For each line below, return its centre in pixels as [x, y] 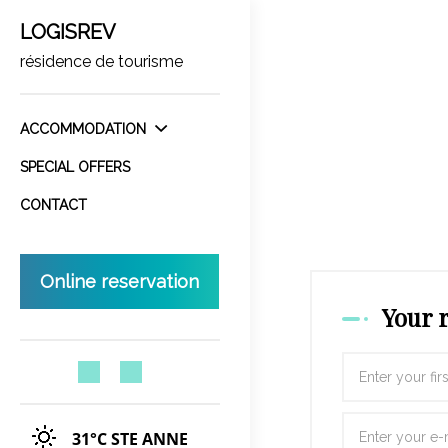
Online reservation [119, 281]
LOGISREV [68, 32]
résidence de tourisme [101, 61]
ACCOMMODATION [85, 129]
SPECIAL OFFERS [75, 167]
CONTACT [53, 205]
